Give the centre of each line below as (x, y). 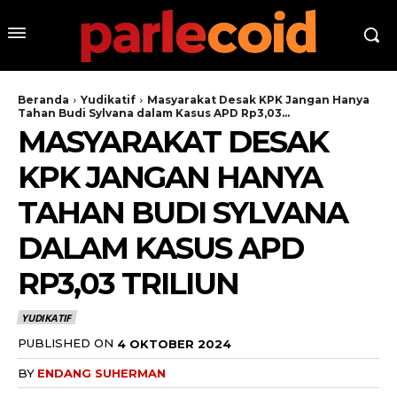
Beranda (43, 99)
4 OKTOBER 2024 (174, 343)
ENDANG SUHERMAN (101, 373)
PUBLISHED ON (66, 343)
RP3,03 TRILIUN (128, 283)
